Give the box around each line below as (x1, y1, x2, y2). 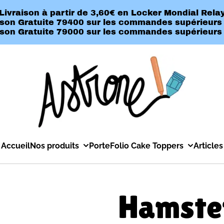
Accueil (1, 140, 30, 150)
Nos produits (30, 140, 79, 150)
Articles (193, 140, 223, 150)
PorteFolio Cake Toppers (89, 140, 183, 150)
